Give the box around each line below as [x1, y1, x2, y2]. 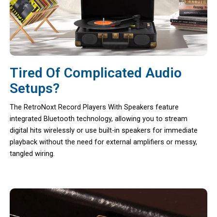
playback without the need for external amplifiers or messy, [10, 138, 197, 147]
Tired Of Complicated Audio [10, 65, 182, 81]
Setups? [10, 80, 60, 97]
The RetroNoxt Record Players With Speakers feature [10, 103, 179, 112]
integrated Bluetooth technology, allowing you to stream [10, 114, 187, 124]
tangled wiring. [10, 149, 55, 158]
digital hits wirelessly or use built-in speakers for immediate [10, 126, 198, 135]
